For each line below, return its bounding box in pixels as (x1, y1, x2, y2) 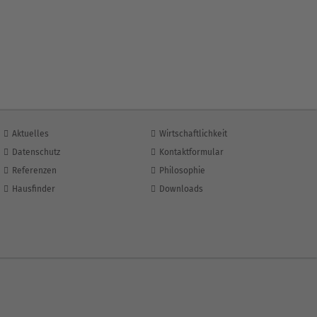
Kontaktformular (159, 147, 224, 158)
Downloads (159, 184, 204, 195)
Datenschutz (11, 147, 60, 158)
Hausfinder (11, 184, 55, 195)
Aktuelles (11, 129, 49, 139)
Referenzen (11, 166, 57, 176)
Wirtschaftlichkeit (159, 129, 228, 139)
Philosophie (159, 166, 206, 176)
